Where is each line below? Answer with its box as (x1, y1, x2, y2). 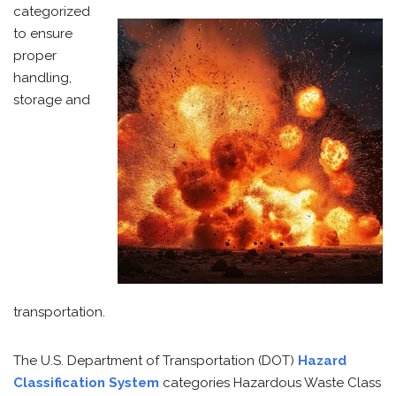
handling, (13, 70, 72, 86)
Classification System (13, 375, 159, 391)
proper (13, 48, 57, 64)
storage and (13, 92, 90, 108)
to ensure (13, 26, 72, 42)
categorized (13, 4, 90, 19)
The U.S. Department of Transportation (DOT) (13, 353, 298, 369)
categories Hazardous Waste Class (159, 375, 381, 391)
